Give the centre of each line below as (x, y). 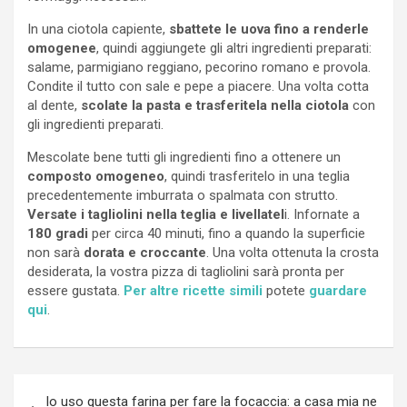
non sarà (55, 252)
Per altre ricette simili (193, 290)
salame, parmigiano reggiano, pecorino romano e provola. (199, 67)
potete (286, 290)
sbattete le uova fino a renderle (269, 29)
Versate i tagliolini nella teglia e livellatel (156, 214)
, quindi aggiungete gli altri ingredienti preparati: (234, 48)
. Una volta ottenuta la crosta (293, 252)
